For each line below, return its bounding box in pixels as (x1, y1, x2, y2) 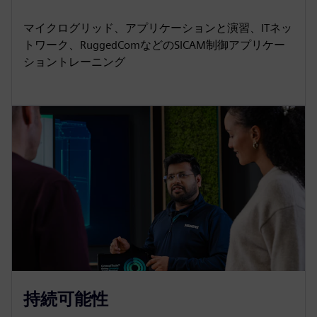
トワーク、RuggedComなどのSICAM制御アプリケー (23, 38, 285, 52)
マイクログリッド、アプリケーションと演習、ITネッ (23, 21, 292, 35)
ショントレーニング (23, 55, 125, 69)
